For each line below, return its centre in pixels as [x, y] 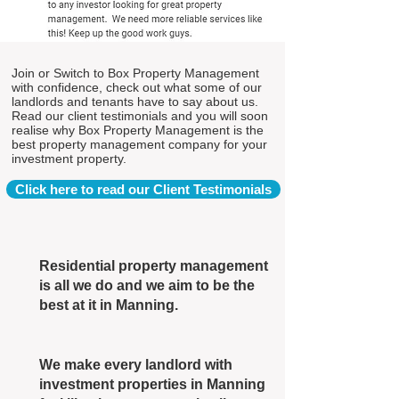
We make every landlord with [136, 365]
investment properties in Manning [152, 384]
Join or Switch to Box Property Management [135, 73]
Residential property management [154, 266]
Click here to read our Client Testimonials [143, 189]
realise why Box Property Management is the [138, 130]
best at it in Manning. [109, 305]
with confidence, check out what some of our [137, 87]
